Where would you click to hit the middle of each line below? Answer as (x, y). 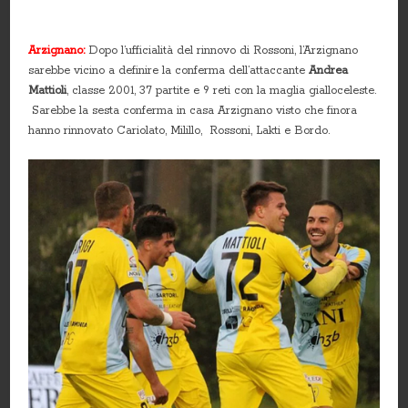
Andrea (329, 70)
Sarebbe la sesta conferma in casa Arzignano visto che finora (193, 110)
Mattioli (48, 90)
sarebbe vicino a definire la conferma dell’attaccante (169, 70)
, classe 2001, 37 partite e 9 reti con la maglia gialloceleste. (222, 90)
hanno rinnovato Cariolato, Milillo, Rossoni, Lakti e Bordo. (179, 130)
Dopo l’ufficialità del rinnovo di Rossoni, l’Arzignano (224, 50)
